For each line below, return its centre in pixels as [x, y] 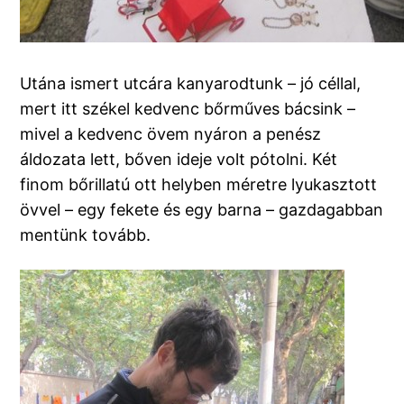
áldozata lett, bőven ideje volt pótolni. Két [179, 160]
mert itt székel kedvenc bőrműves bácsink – [188, 109]
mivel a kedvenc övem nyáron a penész [171, 134]
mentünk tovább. [86, 235]
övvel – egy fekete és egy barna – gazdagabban [202, 210]
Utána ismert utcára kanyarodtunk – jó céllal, [191, 84]
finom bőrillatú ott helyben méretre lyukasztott [199, 185]
